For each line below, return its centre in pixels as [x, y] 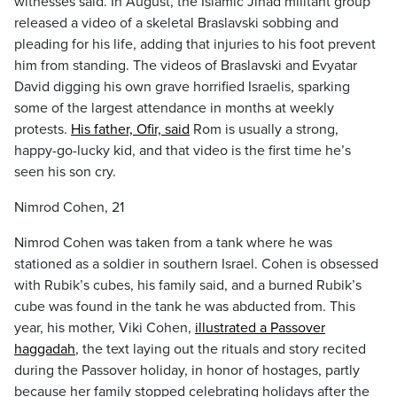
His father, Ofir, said [130, 129]
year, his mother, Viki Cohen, [105, 328]
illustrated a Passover [260, 328]
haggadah [45, 349]
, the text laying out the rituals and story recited [221, 349]
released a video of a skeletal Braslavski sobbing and [176, 23]
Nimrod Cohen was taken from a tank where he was [173, 243]
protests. [43, 129]
